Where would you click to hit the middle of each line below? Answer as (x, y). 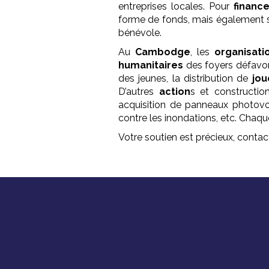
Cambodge (162, 52)
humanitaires (151, 65)
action (174, 92)
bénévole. (140, 33)
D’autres (139, 92)
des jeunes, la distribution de (185, 78)
